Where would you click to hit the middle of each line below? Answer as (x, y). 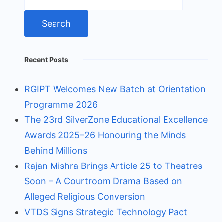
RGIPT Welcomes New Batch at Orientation (115, 89)
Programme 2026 (61, 104)
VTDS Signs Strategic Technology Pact (106, 212)
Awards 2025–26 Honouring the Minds (105, 135)
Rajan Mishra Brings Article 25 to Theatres (113, 166)
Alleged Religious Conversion (85, 196)
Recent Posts (46, 59)
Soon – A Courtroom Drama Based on (103, 181)
